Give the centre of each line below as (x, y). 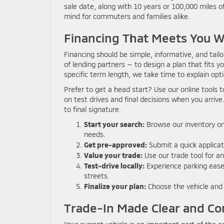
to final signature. (92, 109)
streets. (97, 176)
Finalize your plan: (115, 186)
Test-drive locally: (114, 166)
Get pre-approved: (115, 145)
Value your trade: (113, 155)
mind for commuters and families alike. (127, 16)
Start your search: (114, 124)
